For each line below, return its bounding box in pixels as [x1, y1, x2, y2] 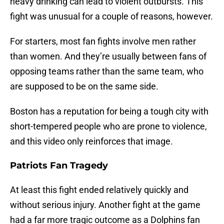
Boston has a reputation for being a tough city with [10, 106, 208, 117]
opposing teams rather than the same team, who [10, 66, 203, 77]
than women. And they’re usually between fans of [10, 51, 206, 62]
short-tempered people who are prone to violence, [10, 121, 207, 132]
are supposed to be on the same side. [10, 81, 158, 92]
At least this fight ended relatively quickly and [10, 184, 188, 195]
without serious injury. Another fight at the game [10, 199, 200, 210]
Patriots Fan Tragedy [10, 160, 108, 171]
